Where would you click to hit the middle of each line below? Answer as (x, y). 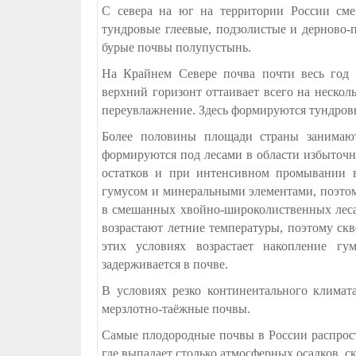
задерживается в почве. (165, 264)
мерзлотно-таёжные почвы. (176, 309)
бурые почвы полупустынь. (176, 47)
